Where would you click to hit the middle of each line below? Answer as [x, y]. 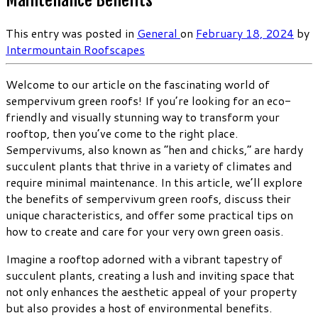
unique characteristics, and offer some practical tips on [149, 214]
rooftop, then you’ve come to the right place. [122, 133]
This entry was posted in [71, 33]
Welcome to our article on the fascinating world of [138, 84]
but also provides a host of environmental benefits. [139, 307]
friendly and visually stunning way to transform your [143, 116]
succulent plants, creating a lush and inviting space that [150, 275]
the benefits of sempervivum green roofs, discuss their [148, 198]
